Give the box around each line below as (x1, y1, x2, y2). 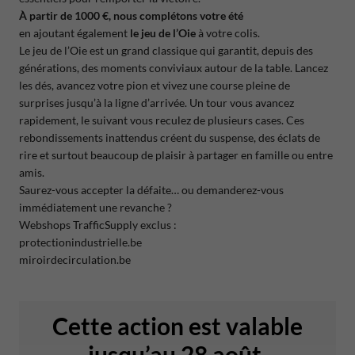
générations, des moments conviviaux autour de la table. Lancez (18, 61, 328, 75)
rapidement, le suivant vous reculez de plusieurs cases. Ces (18, 113, 304, 128)
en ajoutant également (18, 26, 130, 40)
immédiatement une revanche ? (18, 200, 172, 215)
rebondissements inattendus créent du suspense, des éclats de (18, 131, 320, 145)
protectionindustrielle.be (18, 235, 142, 250)
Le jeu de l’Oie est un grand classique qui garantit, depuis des (18, 44, 313, 58)
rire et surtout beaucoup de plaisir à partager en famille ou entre (18, 148, 333, 162)
